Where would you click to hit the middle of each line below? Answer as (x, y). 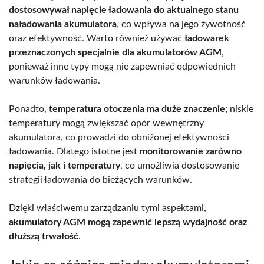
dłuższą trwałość (44, 236)
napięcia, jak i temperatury (65, 165)
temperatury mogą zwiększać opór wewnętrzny (106, 123)
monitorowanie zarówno (191, 151)
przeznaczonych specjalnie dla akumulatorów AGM (115, 52)
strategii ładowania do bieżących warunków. (100, 179)
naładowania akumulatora (63, 24)
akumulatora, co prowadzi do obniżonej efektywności (119, 137)
